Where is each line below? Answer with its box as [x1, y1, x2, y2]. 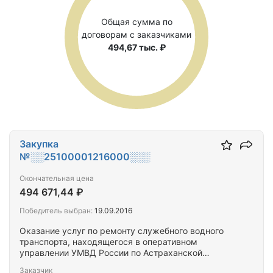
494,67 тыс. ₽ [107, 41, 166, 52]
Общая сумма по [101, 16, 172, 27]
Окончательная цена [19, 174, 94, 183]
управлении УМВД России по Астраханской [19, 247, 202, 258]
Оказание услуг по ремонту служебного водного [19, 225, 224, 236]
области [19, 258, 53, 269]
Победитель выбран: [19, 206, 93, 215]
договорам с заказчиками [82, 29, 191, 40]
